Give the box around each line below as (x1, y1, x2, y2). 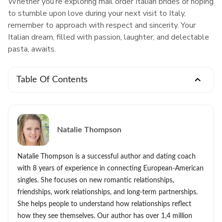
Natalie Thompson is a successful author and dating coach (17, 153, 196, 160)
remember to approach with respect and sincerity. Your (8, 20, 196, 31)
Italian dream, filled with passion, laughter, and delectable (8, 32, 209, 43)
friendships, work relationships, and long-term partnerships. (17, 189, 198, 196)
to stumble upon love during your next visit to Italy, (8, 8, 186, 19)
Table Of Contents (16, 75, 88, 84)
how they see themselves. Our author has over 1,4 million (17, 213, 192, 220)
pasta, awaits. (8, 44, 56, 55)
